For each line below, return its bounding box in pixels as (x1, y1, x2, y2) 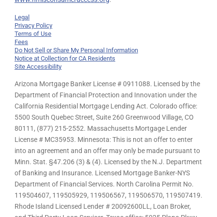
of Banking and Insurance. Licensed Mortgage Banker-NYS (15, 169, 190, 177)
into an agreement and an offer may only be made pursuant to (15, 146, 200, 155)
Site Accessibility (15, 62, 62, 70)
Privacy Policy (15, 21, 52, 29)
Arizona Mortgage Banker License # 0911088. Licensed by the (15, 79, 200, 88)
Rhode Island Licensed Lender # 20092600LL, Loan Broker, (15, 202, 191, 210)
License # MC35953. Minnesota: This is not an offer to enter (15, 135, 193, 143)
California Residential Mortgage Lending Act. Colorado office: (15, 102, 197, 110)
